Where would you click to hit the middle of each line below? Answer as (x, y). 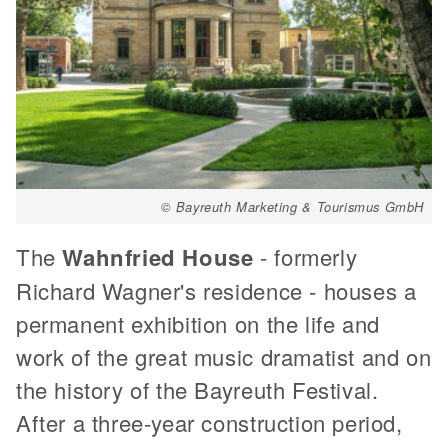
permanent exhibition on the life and (198, 323)
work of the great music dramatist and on (224, 356)
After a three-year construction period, (209, 422)
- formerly (309, 256)
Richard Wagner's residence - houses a (216, 290)
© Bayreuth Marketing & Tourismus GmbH (292, 206)
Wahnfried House (161, 256)
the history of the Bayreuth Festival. (197, 389)
